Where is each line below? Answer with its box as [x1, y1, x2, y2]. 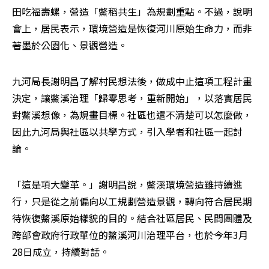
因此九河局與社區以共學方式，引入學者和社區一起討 [12, 124, 243, 139]
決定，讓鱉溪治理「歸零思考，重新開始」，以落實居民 [12, 91, 252, 106]
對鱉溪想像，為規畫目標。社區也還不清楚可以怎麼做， [12, 107, 252, 122]
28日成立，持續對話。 [12, 244, 109, 259]
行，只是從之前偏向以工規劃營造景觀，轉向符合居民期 [12, 194, 252, 209]
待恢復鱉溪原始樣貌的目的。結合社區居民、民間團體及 [12, 211, 252, 226]
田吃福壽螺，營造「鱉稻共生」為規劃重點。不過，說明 [12, 4, 252, 19]
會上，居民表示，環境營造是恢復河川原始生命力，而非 [12, 21, 252, 36]
